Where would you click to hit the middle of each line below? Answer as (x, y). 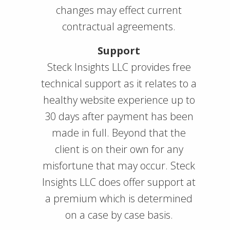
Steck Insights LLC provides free (119, 67)
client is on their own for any (119, 149)
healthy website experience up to (119, 100)
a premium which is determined (119, 198)
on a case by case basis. (119, 215)
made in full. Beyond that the (119, 133)
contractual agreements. (119, 26)
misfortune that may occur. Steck (119, 166)
